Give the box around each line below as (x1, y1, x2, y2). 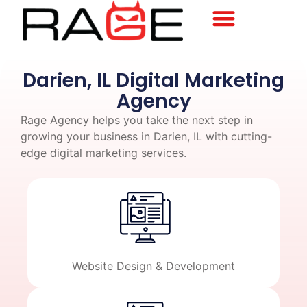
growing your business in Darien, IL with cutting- (21, 130, 272, 144)
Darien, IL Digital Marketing (23, 67, 284, 95)
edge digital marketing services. (21, 146, 186, 160)
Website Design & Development (72, 258, 235, 273)
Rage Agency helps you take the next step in (21, 113, 253, 127)
